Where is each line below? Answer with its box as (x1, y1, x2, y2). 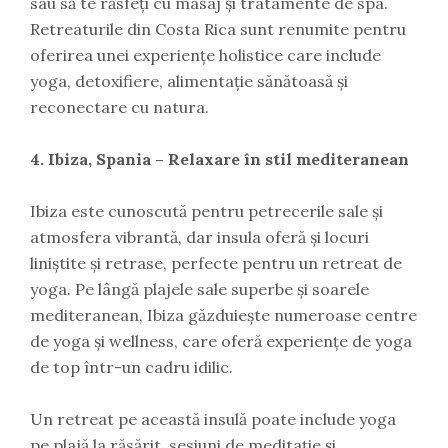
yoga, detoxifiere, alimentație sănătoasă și (30, 71, 348, 91)
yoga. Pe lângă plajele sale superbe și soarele (30, 279, 369, 299)
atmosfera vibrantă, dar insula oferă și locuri (30, 227, 369, 247)
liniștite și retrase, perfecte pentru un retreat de (30, 253, 402, 273)
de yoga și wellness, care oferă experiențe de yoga (30, 331, 412, 351)
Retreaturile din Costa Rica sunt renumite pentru (30, 19, 406, 39)
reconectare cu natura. (30, 97, 209, 117)
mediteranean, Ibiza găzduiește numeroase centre (30, 305, 417, 325)
